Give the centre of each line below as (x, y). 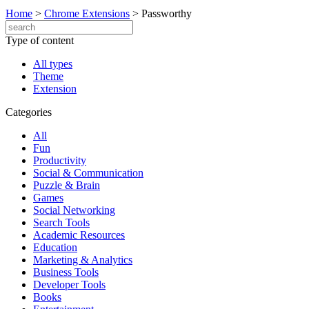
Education (55, 247)
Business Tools (66, 272)
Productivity (60, 160)
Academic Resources (79, 235)
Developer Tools (69, 285)
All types (53, 64)
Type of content (40, 40)
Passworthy (167, 13)
